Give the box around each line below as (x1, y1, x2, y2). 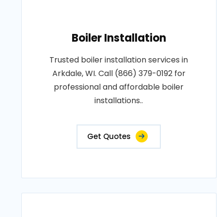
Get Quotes (87, 131, 131, 141)
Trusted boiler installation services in (49, 54, 188, 65)
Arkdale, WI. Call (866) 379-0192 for (52, 68, 186, 79)
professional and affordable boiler (54, 81, 184, 93)
